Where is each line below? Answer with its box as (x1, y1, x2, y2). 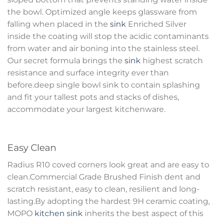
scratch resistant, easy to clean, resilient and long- (7, 184, 200, 194)
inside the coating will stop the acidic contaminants (7, 31, 209, 41)
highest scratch (141, 55, 203, 65)
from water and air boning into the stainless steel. (7, 43, 200, 53)
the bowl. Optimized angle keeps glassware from (7, 7, 197, 17)
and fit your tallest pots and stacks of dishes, (7, 92, 179, 102)
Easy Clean (7, 141, 56, 153)
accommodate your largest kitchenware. (7, 104, 165, 114)
